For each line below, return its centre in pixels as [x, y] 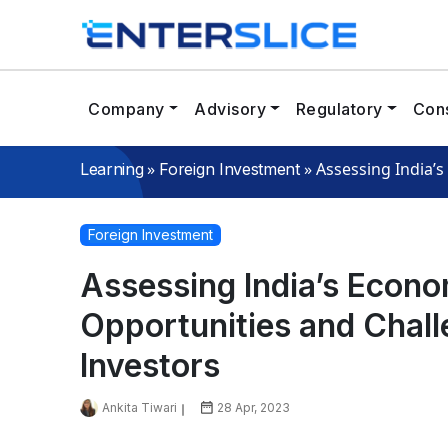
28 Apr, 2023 [253, 408]
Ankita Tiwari [139, 408]
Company [126, 108]
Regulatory [339, 108]
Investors [150, 366]
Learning [112, 168]
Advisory [230, 108]
